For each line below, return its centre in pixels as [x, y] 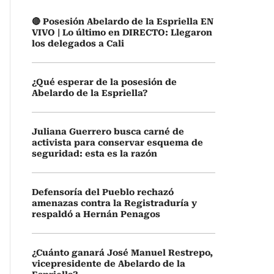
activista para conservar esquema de [117, 143]
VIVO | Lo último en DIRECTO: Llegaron [122, 32]
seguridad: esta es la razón [94, 154]
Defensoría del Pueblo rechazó [103, 192]
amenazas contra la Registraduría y [114, 203]
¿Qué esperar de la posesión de [104, 82]
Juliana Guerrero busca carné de [108, 131]
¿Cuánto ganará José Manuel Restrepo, [122, 253]
